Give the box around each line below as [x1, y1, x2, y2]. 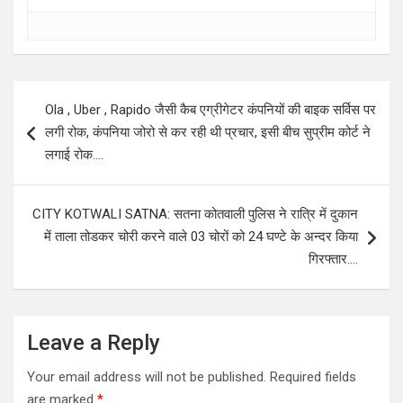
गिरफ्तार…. [309, 250, 358, 267]
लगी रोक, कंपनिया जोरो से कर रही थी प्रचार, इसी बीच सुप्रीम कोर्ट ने [45, 123, 371, 140]
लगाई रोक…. [45, 146, 103, 163]
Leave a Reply [27, 329, 160, 355]
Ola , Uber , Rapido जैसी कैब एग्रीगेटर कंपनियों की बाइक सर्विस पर [45, 101, 376, 118]
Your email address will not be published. [27, 368, 266, 385]
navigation [13, 109, 118, 136]
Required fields [270, 368, 356, 385]
